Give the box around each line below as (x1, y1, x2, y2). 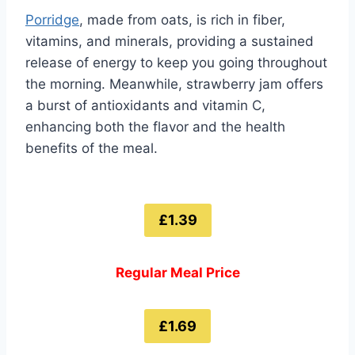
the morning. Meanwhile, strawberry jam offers (25, 75, 323, 92)
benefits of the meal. (25, 139, 158, 156)
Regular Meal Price (115, 265, 240, 281)
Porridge (25, 11, 79, 28)
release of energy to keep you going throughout (25, 54, 327, 71)
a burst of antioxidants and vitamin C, (25, 97, 265, 113)
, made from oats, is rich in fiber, (79, 11, 285, 28)
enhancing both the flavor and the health (25, 118, 285, 135)
